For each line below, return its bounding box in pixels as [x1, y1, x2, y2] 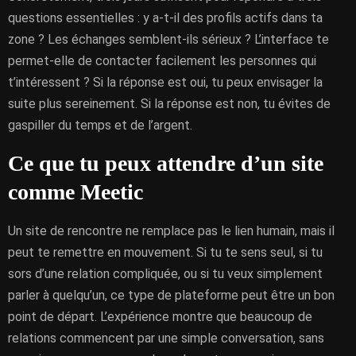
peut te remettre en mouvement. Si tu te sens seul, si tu [8, 245, 323, 260]
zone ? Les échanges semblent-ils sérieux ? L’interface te [8, 32, 329, 47]
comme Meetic [8, 180, 143, 204]
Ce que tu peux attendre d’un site [8, 151, 323, 176]
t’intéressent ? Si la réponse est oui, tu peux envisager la [8, 75, 323, 90]
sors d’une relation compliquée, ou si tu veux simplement [8, 266, 323, 281]
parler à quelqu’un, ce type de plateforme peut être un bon [8, 288, 335, 303]
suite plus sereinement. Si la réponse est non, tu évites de [8, 96, 331, 111]
